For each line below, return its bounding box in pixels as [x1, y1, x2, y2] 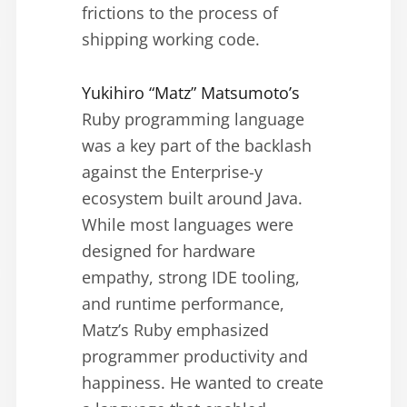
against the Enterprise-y [82, 161, 263, 184]
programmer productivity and [82, 345, 308, 368]
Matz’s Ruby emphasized [82, 319, 269, 342]
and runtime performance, [82, 293, 284, 315]
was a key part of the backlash [82, 134, 312, 157]
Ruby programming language [82, 108, 304, 131]
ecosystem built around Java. [82, 187, 303, 210]
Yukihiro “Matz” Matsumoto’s [82, 82, 300, 104]
